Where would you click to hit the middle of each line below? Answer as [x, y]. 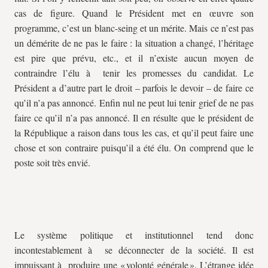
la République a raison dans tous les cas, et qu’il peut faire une [134, 133]
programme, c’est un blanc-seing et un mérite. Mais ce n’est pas [134, 28]
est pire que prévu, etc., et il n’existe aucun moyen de [134, 58]
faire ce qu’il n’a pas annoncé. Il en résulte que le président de [134, 118]
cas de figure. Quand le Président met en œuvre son [134, 13]
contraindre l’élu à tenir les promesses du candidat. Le [134, 73]
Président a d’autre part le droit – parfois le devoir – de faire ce [134, 88]
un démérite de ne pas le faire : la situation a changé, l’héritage [134, 43]
